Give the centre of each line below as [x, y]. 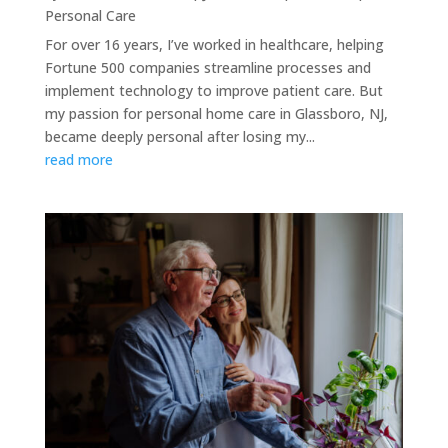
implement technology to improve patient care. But [213, 90]
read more [78, 159]
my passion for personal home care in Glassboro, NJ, [216, 113]
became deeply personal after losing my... [179, 136]
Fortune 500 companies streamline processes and [207, 67]
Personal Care [90, 15]
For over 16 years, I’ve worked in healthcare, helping [214, 44]
